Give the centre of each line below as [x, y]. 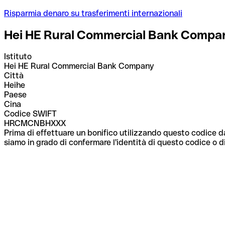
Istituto [18, 56]
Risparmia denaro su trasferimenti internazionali [93, 13]
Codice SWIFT [30, 114]
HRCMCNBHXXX [35, 123]
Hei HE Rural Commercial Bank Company [79, 66]
